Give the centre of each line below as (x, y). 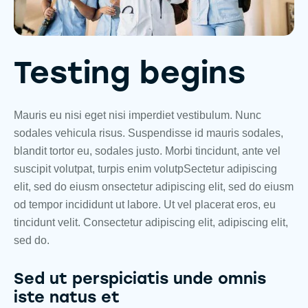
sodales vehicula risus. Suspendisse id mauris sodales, (148, 133)
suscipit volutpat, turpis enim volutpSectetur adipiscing (145, 168)
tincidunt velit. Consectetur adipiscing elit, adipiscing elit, (151, 222)
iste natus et (67, 297)
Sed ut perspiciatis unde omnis (140, 279)
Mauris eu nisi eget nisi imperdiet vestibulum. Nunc (137, 115)
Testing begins (130, 72)
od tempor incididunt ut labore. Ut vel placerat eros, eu (145, 204)
